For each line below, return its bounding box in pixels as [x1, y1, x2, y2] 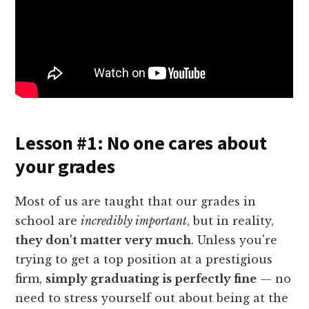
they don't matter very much [15, 232, 192, 247]
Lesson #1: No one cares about [15, 130, 267, 155]
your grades [15, 153, 115, 179]
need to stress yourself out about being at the [15, 290, 289, 305]
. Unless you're [191, 232, 278, 247]
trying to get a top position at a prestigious [15, 252, 273, 266]
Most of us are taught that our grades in [15, 194, 257, 208]
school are [15, 213, 81, 228]
